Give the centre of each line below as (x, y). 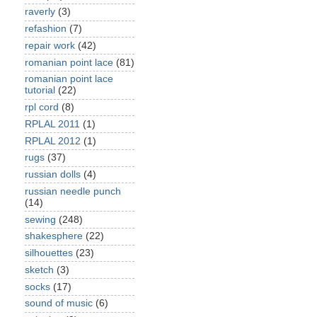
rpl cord (42, 107)
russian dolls (53, 174)
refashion (46, 29)
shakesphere (54, 236)
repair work (50, 45)
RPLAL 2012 (53, 141)
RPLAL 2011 (52, 124)
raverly (40, 12)
